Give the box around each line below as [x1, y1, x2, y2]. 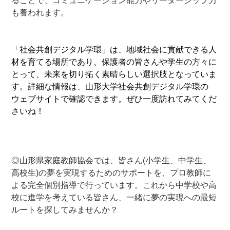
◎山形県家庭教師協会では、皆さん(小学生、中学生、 [11, 156, 212, 165]
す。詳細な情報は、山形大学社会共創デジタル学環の [11, 82, 209, 91]
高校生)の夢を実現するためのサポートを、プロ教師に [11, 168, 212, 177]
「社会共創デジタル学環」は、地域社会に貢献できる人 [11, 45, 217, 54]
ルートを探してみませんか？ [11, 205, 119, 214]
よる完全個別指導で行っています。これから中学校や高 [11, 180, 217, 189]
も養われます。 [11, 8, 69, 17]
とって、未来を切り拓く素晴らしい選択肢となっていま [11, 69, 217, 79]
